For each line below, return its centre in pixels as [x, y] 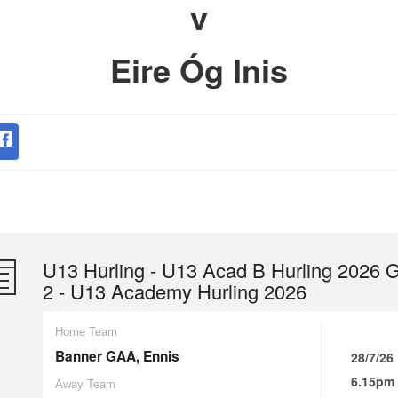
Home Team [86, 332]
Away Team [85, 384]
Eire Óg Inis [199, 69]
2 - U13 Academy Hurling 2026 [175, 291]
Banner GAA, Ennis [117, 356]
